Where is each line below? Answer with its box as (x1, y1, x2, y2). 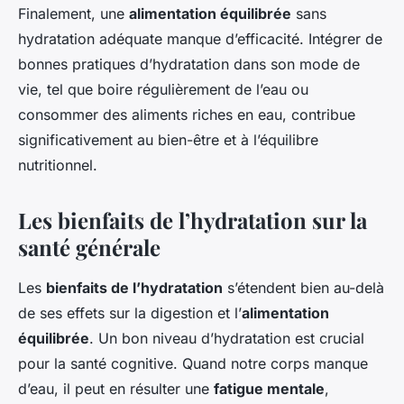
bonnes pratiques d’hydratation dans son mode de (18, 55, 360, 74)
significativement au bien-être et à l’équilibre (18, 131, 318, 150)
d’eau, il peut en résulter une (18, 380, 214, 399)
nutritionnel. (18, 156, 97, 175)
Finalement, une (18, 5, 129, 23)
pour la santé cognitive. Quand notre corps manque (18, 354, 368, 373)
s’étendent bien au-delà (223, 279, 384, 298)
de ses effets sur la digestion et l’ (18, 304, 242, 323)
